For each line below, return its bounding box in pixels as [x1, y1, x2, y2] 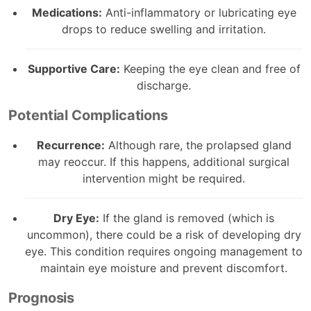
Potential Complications [8, 106, 169, 124]
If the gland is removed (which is [99, 210, 274, 225]
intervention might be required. [83, 171, 245, 185]
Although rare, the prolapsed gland [104, 137, 292, 152]
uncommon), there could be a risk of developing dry [26, 227, 301, 242]
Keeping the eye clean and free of [119, 61, 301, 76]
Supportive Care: [27, 61, 120, 76]
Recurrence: [36, 137, 105, 152]
